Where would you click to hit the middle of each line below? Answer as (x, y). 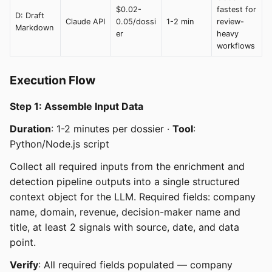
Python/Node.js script (59, 144)
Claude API (85, 21)
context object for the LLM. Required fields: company (133, 196)
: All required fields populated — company (135, 264)
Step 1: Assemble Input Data (76, 106)
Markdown (34, 27)
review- (230, 21)
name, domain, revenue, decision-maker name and (125, 212)
